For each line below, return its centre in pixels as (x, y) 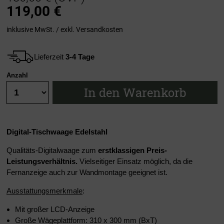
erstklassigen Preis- (132, 150)
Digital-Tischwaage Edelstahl (57, 132)
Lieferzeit (50, 56)
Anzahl (17, 75)
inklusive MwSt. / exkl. (41, 29)
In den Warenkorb (135, 93)
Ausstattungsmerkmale (44, 191)
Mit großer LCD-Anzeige (55, 209)
